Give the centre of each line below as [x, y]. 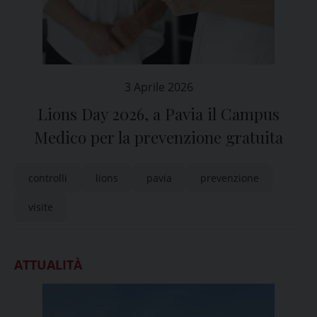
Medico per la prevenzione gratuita [158, 137]
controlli [48, 178]
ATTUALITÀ [48, 265]
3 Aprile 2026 [158, 87]
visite [41, 207]
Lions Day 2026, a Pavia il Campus [158, 114]
